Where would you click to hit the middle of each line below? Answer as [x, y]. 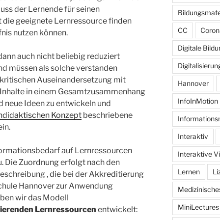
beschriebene [107, 115]
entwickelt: [117, 210]
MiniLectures [198, 207]
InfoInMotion [198, 101]
